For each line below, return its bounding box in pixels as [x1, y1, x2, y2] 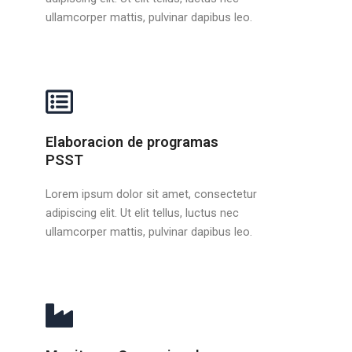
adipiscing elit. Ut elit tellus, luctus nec [46, 205, 240, 220]
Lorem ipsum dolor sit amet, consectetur [46, 186, 258, 201]
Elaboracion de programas [46, 133, 219, 150]
